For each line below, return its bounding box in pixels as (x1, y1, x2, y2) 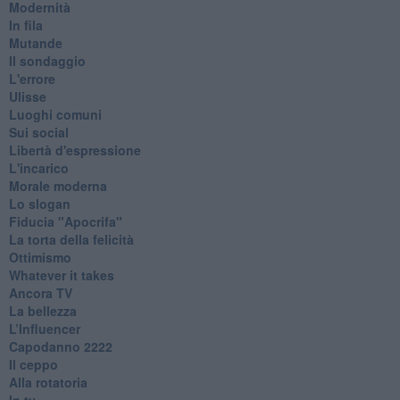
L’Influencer (8, 319, 80, 337)
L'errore (8, 69, 55, 87)
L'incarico (8, 158, 69, 177)
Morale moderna (8, 176, 107, 195)
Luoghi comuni (8, 104, 102, 123)
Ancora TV (8, 283, 72, 302)
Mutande (8, 33, 62, 52)
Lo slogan (8, 194, 71, 212)
